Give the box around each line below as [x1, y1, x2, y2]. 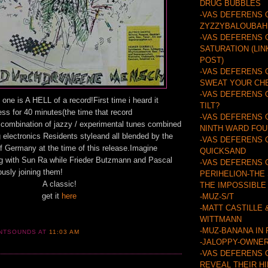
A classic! [42, 179, 77, 188]
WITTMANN [200, 215, 242, 224]
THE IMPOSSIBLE [200, 181, 266, 190]
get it [42, 191, 62, 200]
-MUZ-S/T [200, 192, 234, 202]
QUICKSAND [200, 147, 246, 156]
